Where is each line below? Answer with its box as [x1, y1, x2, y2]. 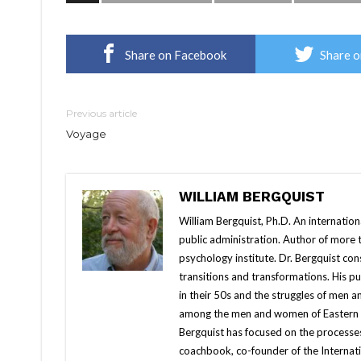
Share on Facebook [125, 48, 226, 63]
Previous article [66, 107, 137, 120]
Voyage [66, 127, 106, 141]
